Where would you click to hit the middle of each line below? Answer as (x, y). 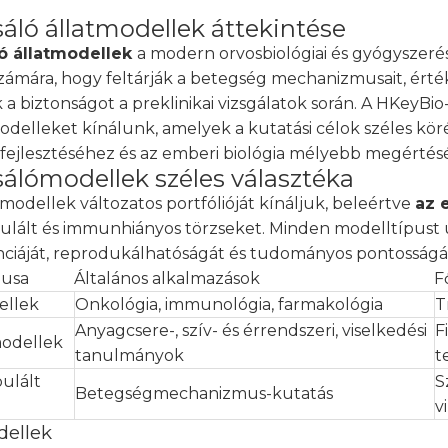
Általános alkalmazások (167, 278)
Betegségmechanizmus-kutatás (204, 393)
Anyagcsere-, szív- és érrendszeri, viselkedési (251, 330)
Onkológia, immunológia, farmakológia (229, 304)
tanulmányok (129, 355)
